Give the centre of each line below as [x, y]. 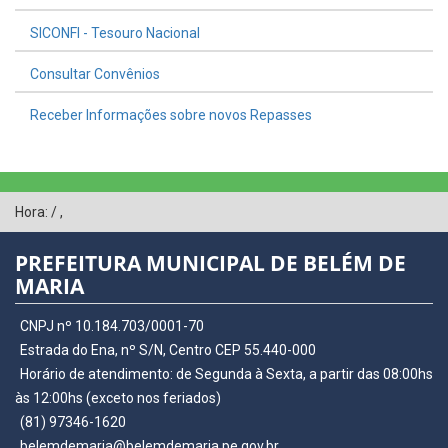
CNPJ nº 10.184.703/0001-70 [112, 326]
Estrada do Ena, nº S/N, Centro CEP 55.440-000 [168, 350]
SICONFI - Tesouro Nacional [115, 33]
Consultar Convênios [95, 74]
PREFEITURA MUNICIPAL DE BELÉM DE [210, 263]
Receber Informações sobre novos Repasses [171, 115]
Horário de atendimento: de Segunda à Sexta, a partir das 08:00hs [226, 374]
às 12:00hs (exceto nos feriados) [118, 398]
